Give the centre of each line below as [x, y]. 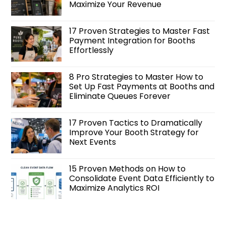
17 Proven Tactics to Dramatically [136, 123]
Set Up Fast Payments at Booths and [142, 87]
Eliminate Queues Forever [120, 96]
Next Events [93, 142]
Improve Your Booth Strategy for [134, 133]
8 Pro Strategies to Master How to [136, 77]
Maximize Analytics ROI [114, 188]
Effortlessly [91, 50]
